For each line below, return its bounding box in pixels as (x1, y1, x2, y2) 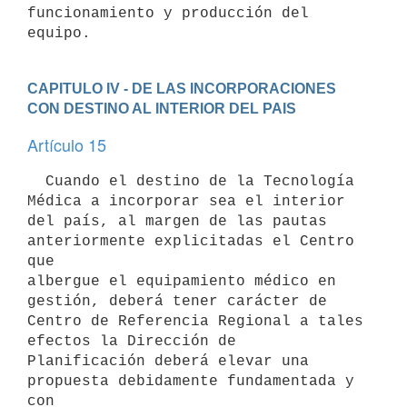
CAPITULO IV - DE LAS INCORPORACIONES (27, 80, 336, 96)
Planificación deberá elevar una (27, 352, 309, 370)
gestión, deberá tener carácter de (27, 293, 327, 310)
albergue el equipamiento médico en (27, 273, 336, 290)
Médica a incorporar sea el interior (27, 193, 345, 210)
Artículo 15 (27, 133, 106, 156)
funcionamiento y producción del (27, 5, 309, 22)
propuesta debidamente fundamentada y (27, 372, 354, 390)
